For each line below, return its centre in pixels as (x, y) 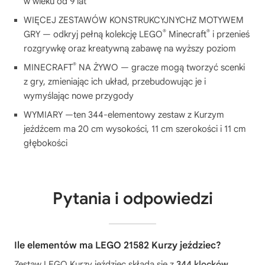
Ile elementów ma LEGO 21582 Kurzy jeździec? (118, 245)
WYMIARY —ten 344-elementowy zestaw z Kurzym (124, 114)
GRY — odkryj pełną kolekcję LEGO (93, 34)
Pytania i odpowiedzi (132, 198)
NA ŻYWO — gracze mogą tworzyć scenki (161, 67)
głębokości (46, 143)
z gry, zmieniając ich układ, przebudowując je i (115, 81)
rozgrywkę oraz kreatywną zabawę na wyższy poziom (130, 48)
